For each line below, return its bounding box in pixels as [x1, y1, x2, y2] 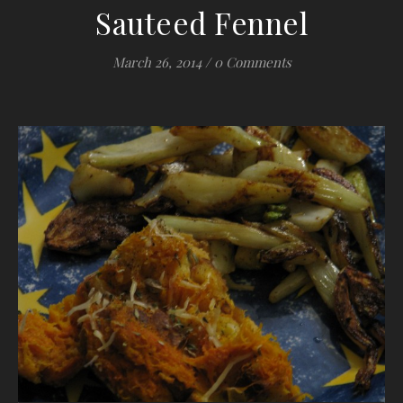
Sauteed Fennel [95, 3, 308, 43]
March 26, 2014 [112, 53, 201, 72]
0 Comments [213, 53, 291, 72]
